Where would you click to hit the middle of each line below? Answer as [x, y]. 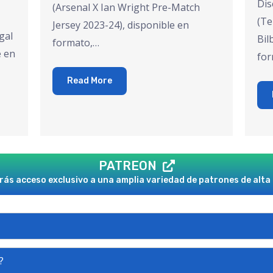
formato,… [76, 43]
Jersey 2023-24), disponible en [121, 25]
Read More [90, 81]
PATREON [127, 166]
